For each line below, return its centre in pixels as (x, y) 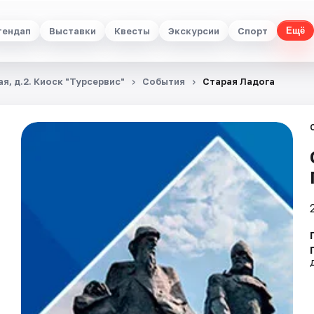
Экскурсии (193, 30)
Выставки (72, 30)
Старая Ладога (239, 81)
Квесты (132, 30)
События (164, 81)
